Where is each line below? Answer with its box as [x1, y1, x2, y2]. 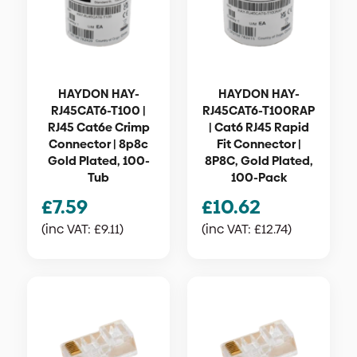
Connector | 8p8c [49, 135, 148, 152]
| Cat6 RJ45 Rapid [208, 119, 309, 135]
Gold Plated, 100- [47, 152, 150, 169]
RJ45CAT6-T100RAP [202, 102, 315, 119]
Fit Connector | [216, 135, 301, 152]
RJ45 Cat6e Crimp [47, 119, 150, 135]
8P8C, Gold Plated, [204, 152, 313, 169]
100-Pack [230, 169, 287, 186]
